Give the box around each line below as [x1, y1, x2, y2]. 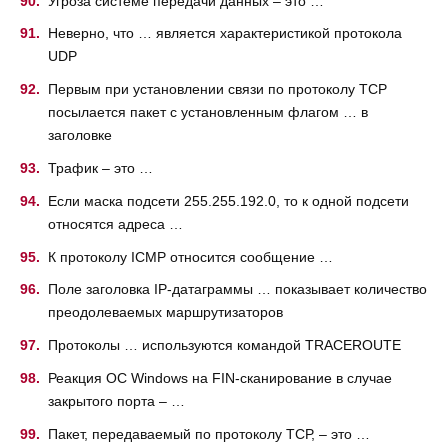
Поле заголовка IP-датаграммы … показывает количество [48, 281, 427, 298]
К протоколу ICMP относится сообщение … [48, 248, 333, 265]
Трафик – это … [48, 160, 153, 176]
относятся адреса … [48, 215, 183, 232]
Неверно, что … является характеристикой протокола [48, 25, 402, 42]
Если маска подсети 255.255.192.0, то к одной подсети [48, 192, 409, 209]
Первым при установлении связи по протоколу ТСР [48, 81, 387, 98]
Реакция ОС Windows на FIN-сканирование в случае [48, 369, 392, 386]
